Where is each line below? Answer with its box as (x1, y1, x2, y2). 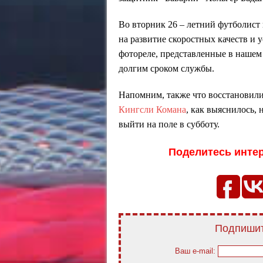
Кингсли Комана (119, 104, 186, 114)
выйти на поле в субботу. (119, 119, 220, 129)
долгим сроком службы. (119, 63, 214, 73)
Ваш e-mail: (175, 246, 218, 255)
